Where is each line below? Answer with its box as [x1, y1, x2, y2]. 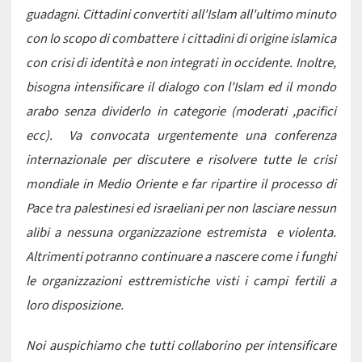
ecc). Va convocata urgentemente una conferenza [26, 126, 336, 145]
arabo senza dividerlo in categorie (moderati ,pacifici [26, 102, 336, 121]
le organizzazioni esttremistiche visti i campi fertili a [26, 271, 336, 291]
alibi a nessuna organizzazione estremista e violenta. [26, 223, 336, 242]
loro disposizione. [26, 296, 124, 315]
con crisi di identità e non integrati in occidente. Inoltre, [26, 53, 336, 73]
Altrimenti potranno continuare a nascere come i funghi [26, 247, 336, 267]
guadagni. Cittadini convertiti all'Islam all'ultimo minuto [26, 5, 336, 24]
